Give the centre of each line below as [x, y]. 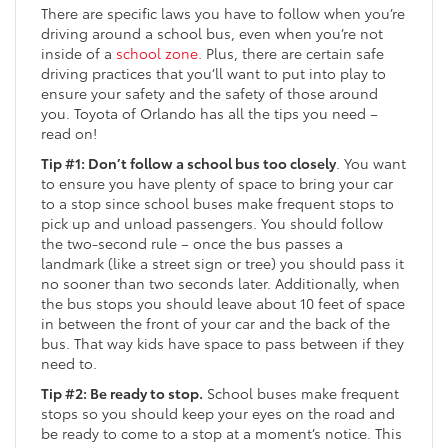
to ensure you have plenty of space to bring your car [217, 183]
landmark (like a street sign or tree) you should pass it [222, 263]
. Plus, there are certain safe [291, 53]
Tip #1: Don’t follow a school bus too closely [188, 163]
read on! [69, 133]
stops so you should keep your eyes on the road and [218, 413]
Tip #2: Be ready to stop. [122, 393]
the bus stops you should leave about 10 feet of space [223, 303]
